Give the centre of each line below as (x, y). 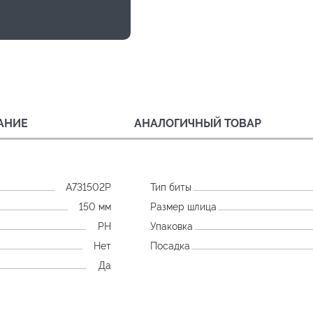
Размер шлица (184, 206)
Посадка (170, 246)
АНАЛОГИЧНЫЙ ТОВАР (198, 123)
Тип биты (171, 187)
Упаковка (172, 226)
